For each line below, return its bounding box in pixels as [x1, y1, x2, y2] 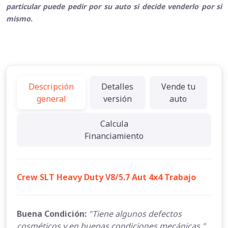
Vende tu [161, 80, 195, 92]
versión [103, 93, 132, 104]
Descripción [28, 80, 74, 92]
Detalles [101, 80, 134, 92]
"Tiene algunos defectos [89, 208, 182, 219]
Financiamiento [84, 130, 144, 141]
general [36, 93, 66, 104]
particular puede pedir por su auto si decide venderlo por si [6, 1, 222, 11]
